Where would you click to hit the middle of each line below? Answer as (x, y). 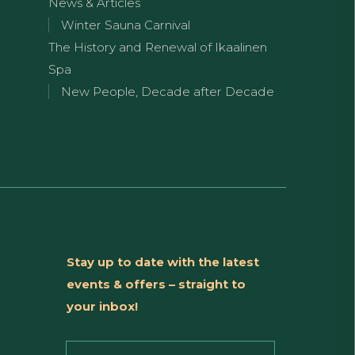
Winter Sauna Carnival (126, 25)
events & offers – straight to (156, 284)
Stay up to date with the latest (162, 262)
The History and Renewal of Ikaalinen (158, 47)
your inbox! (102, 306)
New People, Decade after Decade (168, 92)
